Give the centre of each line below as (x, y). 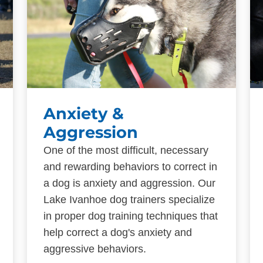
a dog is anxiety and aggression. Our (129, 183)
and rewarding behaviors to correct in (130, 166)
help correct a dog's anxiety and (118, 232)
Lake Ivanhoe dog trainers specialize (129, 199)
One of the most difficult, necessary (126, 150)
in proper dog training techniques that (131, 216)
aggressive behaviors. (95, 249)
